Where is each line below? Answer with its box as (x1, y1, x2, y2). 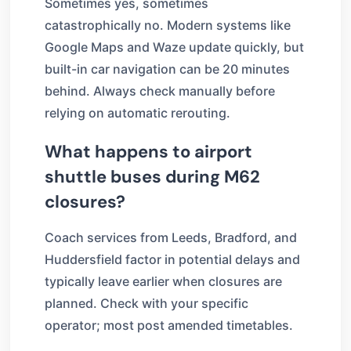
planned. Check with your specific (45, 295, 248, 311)
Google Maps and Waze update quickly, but (45, 38, 304, 55)
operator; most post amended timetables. (45, 317, 293, 333)
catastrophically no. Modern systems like (45, 16, 291, 33)
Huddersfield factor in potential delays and (45, 251, 300, 267)
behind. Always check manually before (45, 82, 275, 99)
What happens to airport (45, 139, 252, 163)
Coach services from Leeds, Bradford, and (45, 229, 297, 245)
